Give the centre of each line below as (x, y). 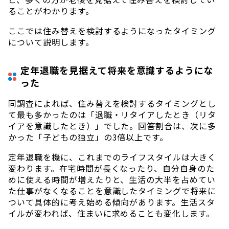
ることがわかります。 (51, 10)
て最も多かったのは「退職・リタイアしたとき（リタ (112, 114)
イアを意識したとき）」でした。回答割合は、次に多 (112, 125)
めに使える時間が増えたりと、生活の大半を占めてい (112, 179)
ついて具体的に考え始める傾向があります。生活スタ (112, 202)
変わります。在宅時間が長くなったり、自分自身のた (112, 168)
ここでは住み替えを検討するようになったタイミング (112, 30)
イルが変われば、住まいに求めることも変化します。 (112, 213)
